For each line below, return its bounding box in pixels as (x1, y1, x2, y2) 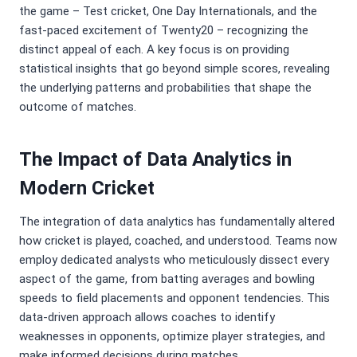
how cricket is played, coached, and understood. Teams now (19, 233, 337, 249)
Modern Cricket (19, 177, 155, 200)
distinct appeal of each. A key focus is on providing (19, 42, 289, 57)
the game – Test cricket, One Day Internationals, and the (19, 4, 317, 19)
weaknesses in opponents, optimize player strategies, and (19, 329, 325, 344)
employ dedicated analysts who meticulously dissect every (19, 253, 329, 268)
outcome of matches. (19, 100, 136, 115)
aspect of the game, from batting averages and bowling (19, 272, 315, 287)
